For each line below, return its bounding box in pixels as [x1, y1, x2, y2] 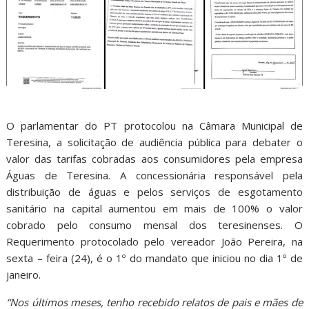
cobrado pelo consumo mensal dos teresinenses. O [6, 217, 303, 232]
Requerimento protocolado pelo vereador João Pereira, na [6, 234, 303, 248]
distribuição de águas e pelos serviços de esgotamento [6, 184, 303, 199]
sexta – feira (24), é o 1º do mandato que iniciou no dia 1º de [6, 250, 303, 265]
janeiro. [6, 267, 41, 281]
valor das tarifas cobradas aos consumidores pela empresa [6, 151, 303, 166]
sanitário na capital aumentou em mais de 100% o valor [6, 201, 303, 215]
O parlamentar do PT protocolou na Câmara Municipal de [6, 118, 303, 132]
